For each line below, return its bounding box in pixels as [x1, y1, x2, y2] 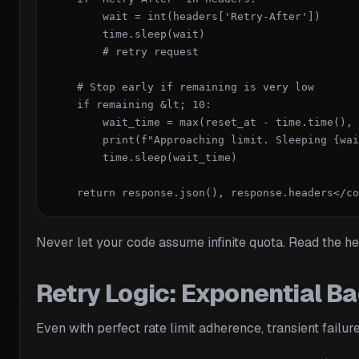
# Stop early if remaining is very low [51, 81, 314, 94]
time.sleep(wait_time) [51, 151, 237, 164]
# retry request [51, 46, 199, 58]
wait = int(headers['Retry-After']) [51, 10, 321, 23]
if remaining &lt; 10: [51, 99, 212, 111]
